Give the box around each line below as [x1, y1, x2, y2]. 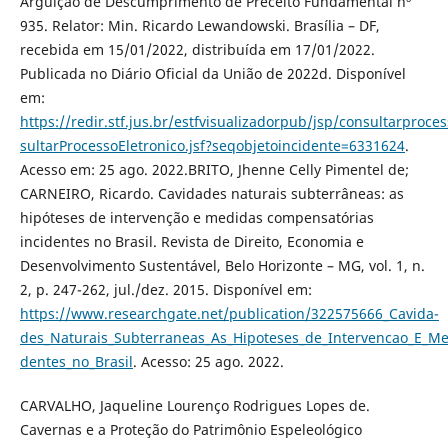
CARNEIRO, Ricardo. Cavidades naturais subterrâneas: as [19, 184, 404, 204]
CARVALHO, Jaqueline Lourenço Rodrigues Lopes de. [19, 396, 370, 416]
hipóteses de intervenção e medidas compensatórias [19, 208, 374, 228]
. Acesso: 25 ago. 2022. [132, 352, 284, 372]
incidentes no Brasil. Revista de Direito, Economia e [19, 232, 364, 252]
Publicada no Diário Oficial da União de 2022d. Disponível [19, 64, 406, 84]
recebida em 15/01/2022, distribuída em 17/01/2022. [19, 40, 375, 60]
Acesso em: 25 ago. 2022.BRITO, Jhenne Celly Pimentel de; [19, 160, 409, 180]
